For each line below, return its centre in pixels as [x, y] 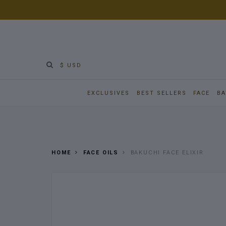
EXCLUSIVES [109, 93]
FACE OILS [100, 152]
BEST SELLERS [161, 93]
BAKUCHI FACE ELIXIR [166, 152]
